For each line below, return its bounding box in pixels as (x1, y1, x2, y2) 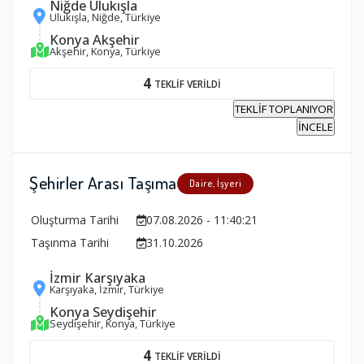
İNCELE (298, 119, 333, 134)
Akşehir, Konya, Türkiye (50, 43, 161, 58)
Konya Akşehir (50, 29, 140, 49)
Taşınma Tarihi (31, 234, 109, 250)
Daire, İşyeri (188, 176, 241, 189)
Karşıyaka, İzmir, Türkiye (50, 281, 164, 297)
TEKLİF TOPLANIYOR (235, 101, 333, 116)
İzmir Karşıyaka (50, 267, 145, 287)
